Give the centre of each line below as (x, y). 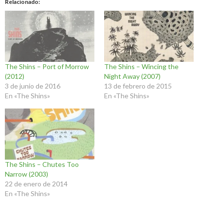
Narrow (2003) (27, 174)
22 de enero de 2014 (36, 184)
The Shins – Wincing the (141, 67)
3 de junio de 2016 (33, 86)
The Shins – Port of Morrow (47, 67)
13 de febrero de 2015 (138, 86)
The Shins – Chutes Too (42, 164)
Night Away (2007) (132, 76)
